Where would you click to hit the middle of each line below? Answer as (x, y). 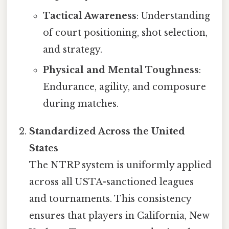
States (44, 148)
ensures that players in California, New (120, 216)
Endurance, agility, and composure (124, 87)
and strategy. (72, 50)
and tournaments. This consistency (110, 199)
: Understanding (173, 16)
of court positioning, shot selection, (125, 33)
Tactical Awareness (89, 16)
